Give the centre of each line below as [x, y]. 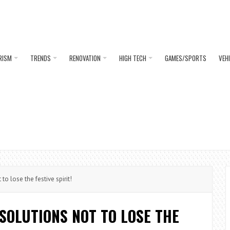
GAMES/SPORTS [186, 58]
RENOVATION [85, 58]
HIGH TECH [133, 58]
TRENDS [41, 58]
